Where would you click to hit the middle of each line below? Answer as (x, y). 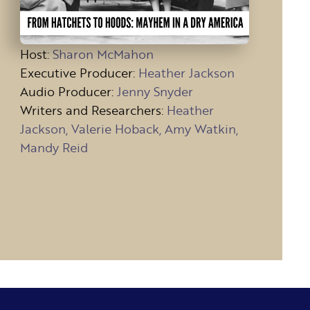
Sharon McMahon (103, 54)
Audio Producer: (66, 91)
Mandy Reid (54, 147)
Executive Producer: (77, 72)
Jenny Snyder (155, 91)
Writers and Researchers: (91, 110)
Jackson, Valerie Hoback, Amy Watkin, (129, 128)
